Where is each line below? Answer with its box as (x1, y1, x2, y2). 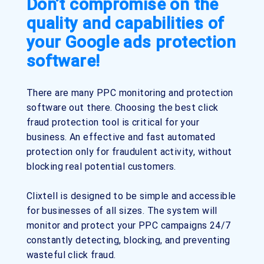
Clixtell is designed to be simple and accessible (26, 190, 236, 202)
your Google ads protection (26, 32, 236, 52)
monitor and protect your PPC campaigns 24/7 (26, 220, 231, 231)
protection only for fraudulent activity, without (26, 146, 232, 157)
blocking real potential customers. (26, 161, 176, 172)
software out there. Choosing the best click (26, 102, 219, 113)
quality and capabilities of (26, 14, 225, 33)
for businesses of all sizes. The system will (26, 205, 217, 216)
